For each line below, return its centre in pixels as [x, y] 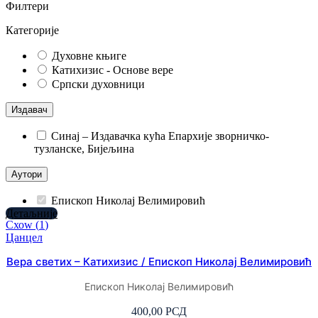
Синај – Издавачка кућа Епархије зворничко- [160, 136]
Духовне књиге [89, 55]
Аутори [27, 174]
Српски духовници [98, 84]
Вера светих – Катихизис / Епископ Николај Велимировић [159, 261]
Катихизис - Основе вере [113, 70]
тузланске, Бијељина [84, 148]
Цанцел [24, 237]
